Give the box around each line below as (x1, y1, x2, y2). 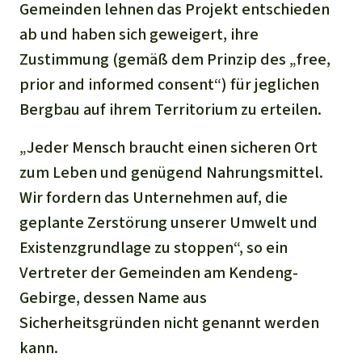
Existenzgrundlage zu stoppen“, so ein (19, 236, 288, 259)
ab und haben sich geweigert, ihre (19, 23, 259, 45)
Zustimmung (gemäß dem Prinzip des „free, (19, 48, 330, 70)
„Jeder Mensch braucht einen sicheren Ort (19, 136, 318, 158)
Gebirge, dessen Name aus (19, 286, 207, 309)
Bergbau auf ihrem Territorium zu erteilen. (19, 98, 322, 120)
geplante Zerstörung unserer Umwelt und (19, 211, 318, 234)
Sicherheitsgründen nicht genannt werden (19, 311, 319, 334)
